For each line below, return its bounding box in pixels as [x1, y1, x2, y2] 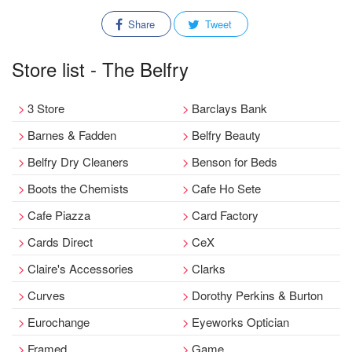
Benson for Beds [192, 153, 277, 170]
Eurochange [27, 313, 90, 330]
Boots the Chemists [27, 180, 129, 196]
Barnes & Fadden [27, 126, 116, 143]
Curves [27, 287, 65, 303]
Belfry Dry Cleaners [27, 153, 129, 170]
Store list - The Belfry [12, 55, 189, 82]
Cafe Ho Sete [192, 180, 261, 196]
